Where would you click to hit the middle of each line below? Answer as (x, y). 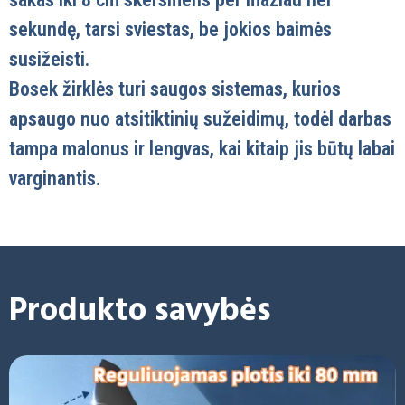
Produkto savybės (140, 312)
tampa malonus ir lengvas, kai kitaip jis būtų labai (202, 148)
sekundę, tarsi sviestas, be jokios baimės (170, 29)
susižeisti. (49, 59)
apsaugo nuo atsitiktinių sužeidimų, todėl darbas (200, 118)
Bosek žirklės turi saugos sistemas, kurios (175, 89)
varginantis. (55, 178)
